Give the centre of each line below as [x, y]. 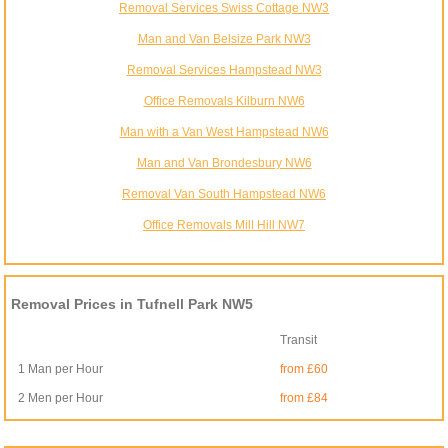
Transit [299, 340]
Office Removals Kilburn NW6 [224, 101]
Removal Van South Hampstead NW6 [224, 194]
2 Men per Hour [61, 398]
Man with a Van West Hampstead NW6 [224, 132]
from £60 [304, 369]
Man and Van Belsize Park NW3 [224, 39]
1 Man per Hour [61, 369]
